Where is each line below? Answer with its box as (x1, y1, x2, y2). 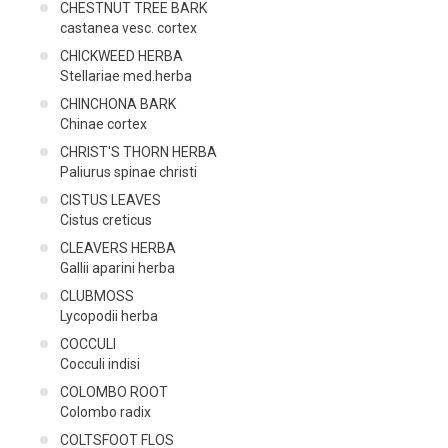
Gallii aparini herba (60, 259, 175, 276)
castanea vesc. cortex (60, 19, 197, 36)
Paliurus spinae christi (60, 163, 197, 180)
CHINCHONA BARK (60, 95, 176, 112)
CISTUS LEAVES (60, 191, 161, 208)
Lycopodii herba (60, 307, 158, 324)
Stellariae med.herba (60, 67, 192, 84)
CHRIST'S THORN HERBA (60, 143, 217, 160)
